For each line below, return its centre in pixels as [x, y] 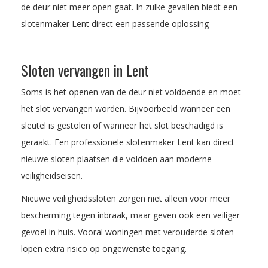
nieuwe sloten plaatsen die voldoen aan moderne [116, 159]
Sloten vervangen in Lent [85, 70]
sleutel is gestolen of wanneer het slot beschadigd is [122, 125]
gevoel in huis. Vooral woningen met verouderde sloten [127, 232]
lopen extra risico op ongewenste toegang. [104, 248]
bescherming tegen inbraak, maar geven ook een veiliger [130, 215]
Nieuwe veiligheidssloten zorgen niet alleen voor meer [126, 198]
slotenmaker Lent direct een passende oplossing [115, 23]
